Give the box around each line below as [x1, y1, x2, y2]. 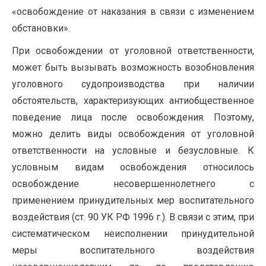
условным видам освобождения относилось [12, 161, 254, 173]
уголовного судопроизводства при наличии [12, 78, 254, 90]
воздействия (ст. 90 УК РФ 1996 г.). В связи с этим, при [12, 211, 254, 223]
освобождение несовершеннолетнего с [12, 178, 254, 189]
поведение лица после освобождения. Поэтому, [12, 112, 254, 123]
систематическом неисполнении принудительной [12, 228, 254, 239]
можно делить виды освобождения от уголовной [12, 128, 254, 140]
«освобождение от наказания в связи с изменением [12, 6, 254, 17]
